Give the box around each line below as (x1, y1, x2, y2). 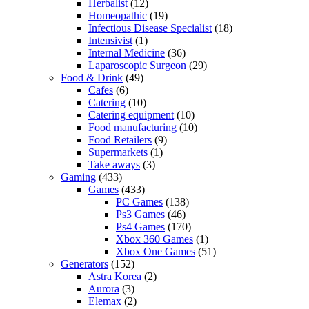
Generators (61, 258, 108, 270)
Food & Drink (61, 72, 123, 84)
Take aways (88, 159, 140, 171)
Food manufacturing (88, 121, 177, 134)
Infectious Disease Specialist (88, 22, 212, 34)
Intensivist (88, 34, 132, 47)
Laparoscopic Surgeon (88, 59, 186, 72)
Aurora (88, 283, 119, 295)
